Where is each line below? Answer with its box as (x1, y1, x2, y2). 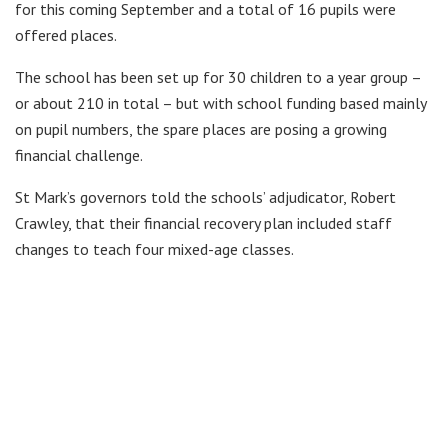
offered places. (15, 25, 117, 46)
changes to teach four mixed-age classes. (15, 239, 294, 260)
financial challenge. (15, 145, 143, 166)
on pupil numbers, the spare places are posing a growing (15, 119, 387, 140)
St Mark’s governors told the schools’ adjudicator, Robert (15, 187, 396, 208)
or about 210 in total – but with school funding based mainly (15, 93, 426, 114)
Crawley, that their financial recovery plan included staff (15, 213, 392, 234)
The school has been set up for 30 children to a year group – (15, 67, 421, 88)
